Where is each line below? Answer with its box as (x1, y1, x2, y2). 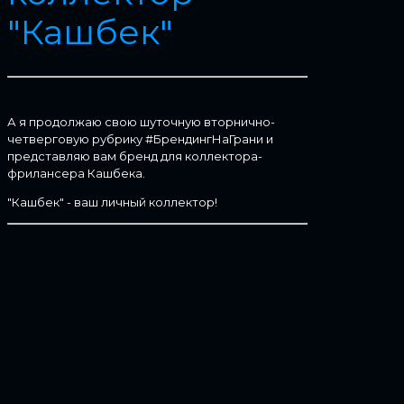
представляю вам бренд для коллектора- (7, 148, 262, 163)
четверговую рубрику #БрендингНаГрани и (7, 131, 273, 146)
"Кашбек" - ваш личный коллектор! (7, 194, 217, 209)
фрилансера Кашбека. (7, 165, 145, 180)
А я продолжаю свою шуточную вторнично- (7, 114, 275, 129)
